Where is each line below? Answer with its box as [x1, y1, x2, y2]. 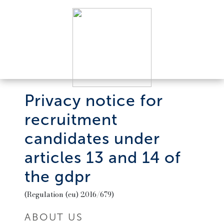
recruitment [24, 110, 118, 129]
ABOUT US [24, 211, 83, 223]
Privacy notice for [24, 91, 163, 110]
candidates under [24, 129, 160, 148]
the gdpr [24, 167, 91, 186]
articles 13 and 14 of [24, 148, 181, 167]
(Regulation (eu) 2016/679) [24, 189, 114, 200]
